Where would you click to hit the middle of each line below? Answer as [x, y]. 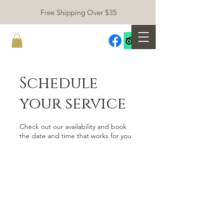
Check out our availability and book [73, 126]
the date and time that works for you [75, 136]
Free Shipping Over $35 [78, 12]
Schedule [59, 83]
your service [73, 104]
